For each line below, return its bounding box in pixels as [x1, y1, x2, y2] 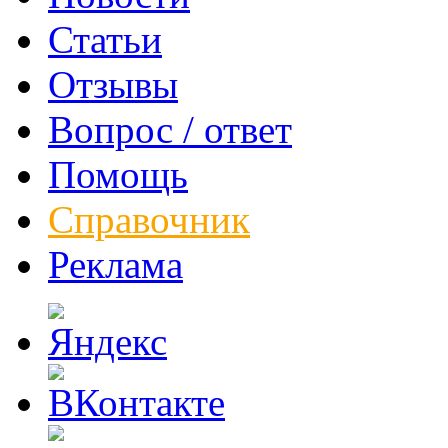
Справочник [48, 198, 250, 241]
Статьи [48, 18, 162, 61]
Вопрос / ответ [48, 108, 292, 151]
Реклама [48, 243, 183, 286]
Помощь [48, 153, 188, 196]
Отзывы [48, 63, 178, 106]
